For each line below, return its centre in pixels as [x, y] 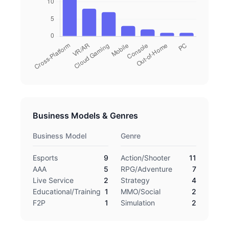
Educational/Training [67, 191]
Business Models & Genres [85, 116]
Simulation [138, 203]
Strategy [135, 180]
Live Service [53, 180]
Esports [45, 158]
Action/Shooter [145, 158]
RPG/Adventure [146, 169]
